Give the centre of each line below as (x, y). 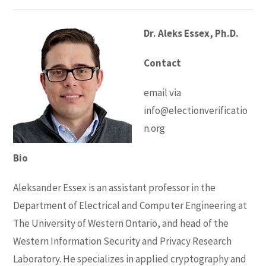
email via (163, 92)
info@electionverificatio (196, 110)
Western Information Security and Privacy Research (123, 241)
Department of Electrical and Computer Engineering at (130, 205)
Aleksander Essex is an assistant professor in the (115, 187)
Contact (163, 63)
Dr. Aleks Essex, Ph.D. (191, 33)
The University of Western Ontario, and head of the (121, 223)
